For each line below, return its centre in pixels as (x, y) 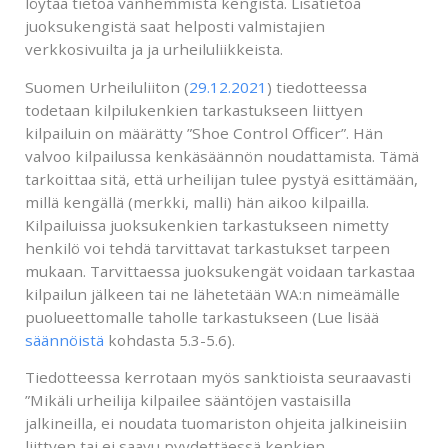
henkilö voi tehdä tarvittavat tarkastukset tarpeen (207, 247)
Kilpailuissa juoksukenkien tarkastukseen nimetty (207, 224)
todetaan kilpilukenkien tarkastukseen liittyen (194, 109)
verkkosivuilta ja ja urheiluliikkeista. (154, 49)
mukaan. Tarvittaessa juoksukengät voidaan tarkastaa (220, 270)
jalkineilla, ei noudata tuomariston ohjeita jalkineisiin (216, 422)
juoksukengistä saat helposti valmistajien (175, 26)
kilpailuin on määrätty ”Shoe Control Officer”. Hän (204, 132)
